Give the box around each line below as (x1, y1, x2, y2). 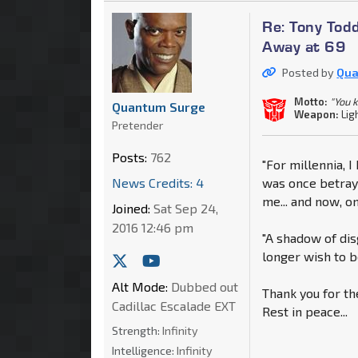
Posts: (112, 149, 147, 165)
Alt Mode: (112, 278, 168, 294)
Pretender (112, 117, 163, 132)
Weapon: (294, 108, 340, 121)
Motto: (294, 95, 328, 109)
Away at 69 (262, 36, 347, 56)
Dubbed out (168, 278, 238, 294)
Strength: (112, 323, 162, 337)
